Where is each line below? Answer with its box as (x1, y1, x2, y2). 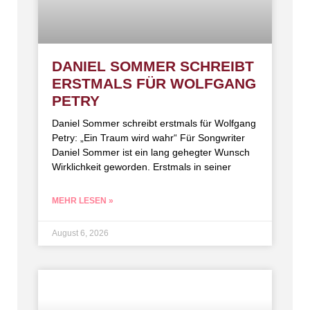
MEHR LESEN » (52, 196, 113, 206)
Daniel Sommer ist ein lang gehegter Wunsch (52, 147, 250, 158)
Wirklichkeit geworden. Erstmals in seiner (52, 161, 231, 173)
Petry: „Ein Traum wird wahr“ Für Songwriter (52, 132, 245, 144)
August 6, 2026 (52, 228, 109, 239)
